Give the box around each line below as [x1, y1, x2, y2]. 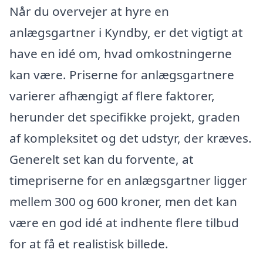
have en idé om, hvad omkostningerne [9, 45, 232, 62]
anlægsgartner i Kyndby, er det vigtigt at [9, 23, 243, 41]
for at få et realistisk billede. [9, 235, 168, 252]
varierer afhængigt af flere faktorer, [9, 87, 215, 104]
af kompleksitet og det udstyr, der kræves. [9, 129, 252, 146]
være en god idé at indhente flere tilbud [9, 214, 239, 231]
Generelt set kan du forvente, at [9, 150, 194, 167]
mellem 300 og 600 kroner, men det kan [9, 193, 237, 210]
